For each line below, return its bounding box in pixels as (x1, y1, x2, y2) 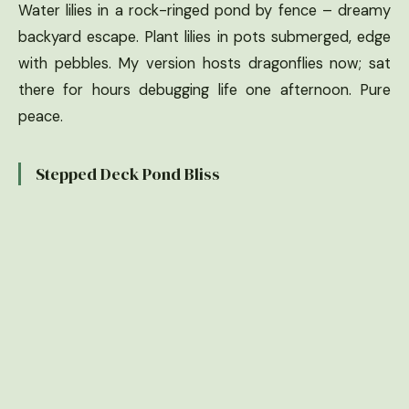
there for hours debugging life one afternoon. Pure (18, 79, 391, 100)
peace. (18, 106, 63, 126)
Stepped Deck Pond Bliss (36, 162, 220, 185)
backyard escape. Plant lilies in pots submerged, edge (18, 26, 391, 47)
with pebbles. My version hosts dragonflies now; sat (18, 53, 391, 73)
